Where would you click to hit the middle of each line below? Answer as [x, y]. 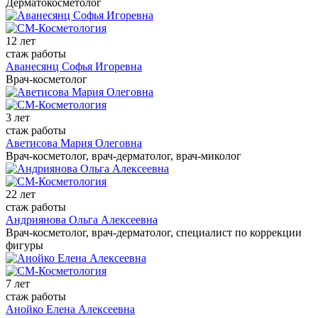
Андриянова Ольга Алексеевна [82, 219]
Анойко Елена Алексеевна [70, 309]
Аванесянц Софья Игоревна [74, 66]
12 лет [21, 40]
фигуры [24, 245]
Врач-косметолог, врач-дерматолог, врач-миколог [124, 155]
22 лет [21, 194]
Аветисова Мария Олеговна [74, 143]
